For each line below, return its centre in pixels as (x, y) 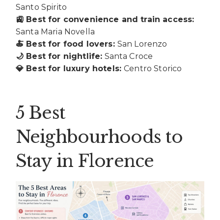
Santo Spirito (41, 7)
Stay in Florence (85, 161)
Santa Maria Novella (55, 32)
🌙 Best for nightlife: (59, 56)
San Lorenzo (142, 44)
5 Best (41, 112)
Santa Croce (128, 56)
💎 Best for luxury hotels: (70, 69)
